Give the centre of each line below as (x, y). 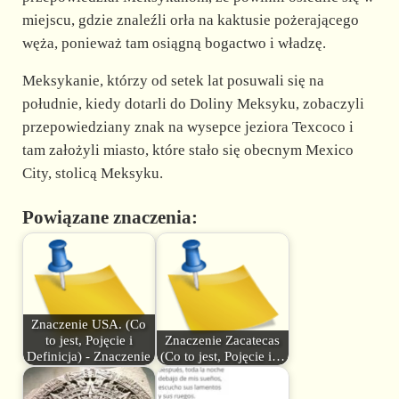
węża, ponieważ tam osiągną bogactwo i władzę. (174, 44)
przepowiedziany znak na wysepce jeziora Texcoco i (187, 127)
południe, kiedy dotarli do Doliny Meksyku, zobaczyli (193, 104)
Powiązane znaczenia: (110, 218)
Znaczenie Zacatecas (223, 340)
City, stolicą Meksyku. (92, 174)
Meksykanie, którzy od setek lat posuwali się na (173, 81)
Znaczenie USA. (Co (89, 324)
